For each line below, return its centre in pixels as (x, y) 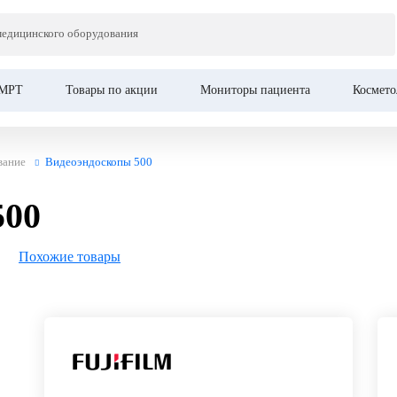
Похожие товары (70, 257)
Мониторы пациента (255, 90)
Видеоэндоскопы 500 (99, 162)
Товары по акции (112, 90)
